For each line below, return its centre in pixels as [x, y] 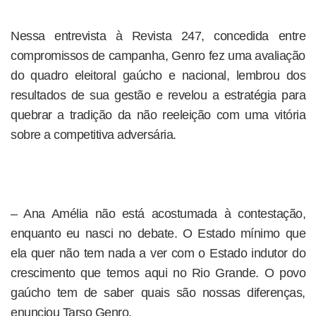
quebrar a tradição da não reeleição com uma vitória [158, 115]
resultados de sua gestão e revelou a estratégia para [158, 95]
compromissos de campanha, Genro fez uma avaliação [158, 56]
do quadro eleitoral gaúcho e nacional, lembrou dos [158, 75]
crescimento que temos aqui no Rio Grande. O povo [158, 273]
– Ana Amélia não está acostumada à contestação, [158, 214]
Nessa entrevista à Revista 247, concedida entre [158, 36]
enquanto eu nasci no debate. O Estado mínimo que [158, 233]
